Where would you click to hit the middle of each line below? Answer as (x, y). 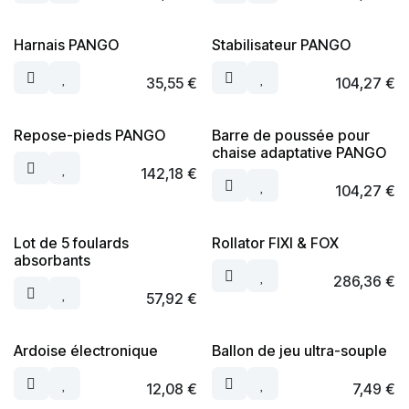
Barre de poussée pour (290, 135)
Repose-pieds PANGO (89, 135)
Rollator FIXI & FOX (275, 243)
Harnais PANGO (66, 45)
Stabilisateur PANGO (281, 45)
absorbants (52, 260)
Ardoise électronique (86, 351)
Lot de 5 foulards (71, 243)
